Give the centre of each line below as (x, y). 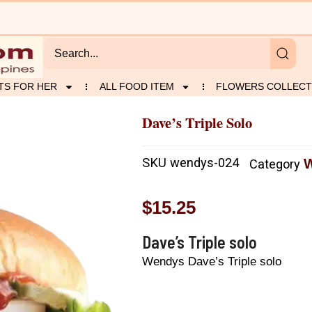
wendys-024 (204, 163)
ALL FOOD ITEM (136, 86)
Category (275, 164)
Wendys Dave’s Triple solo (212, 261)
